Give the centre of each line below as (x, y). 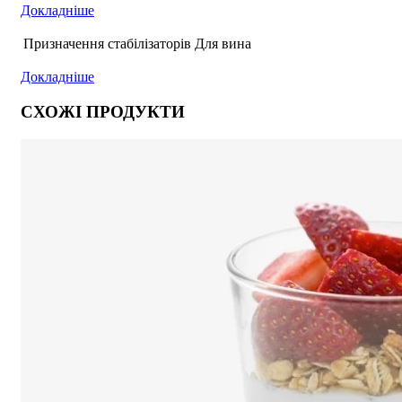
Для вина (223, 44)
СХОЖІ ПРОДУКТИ (103, 112)
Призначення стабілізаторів (107, 44)
